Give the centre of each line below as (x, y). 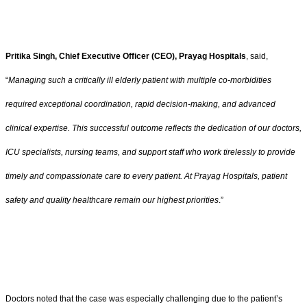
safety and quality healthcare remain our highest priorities (112, 200)
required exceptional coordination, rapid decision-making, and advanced (140, 105)
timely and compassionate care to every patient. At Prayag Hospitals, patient (146, 176)
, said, (257, 57)
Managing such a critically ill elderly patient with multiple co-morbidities (140, 81)
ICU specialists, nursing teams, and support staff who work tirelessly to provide (150, 152)
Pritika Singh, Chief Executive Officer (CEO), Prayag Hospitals (126, 57)
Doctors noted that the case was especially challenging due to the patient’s (144, 298)
